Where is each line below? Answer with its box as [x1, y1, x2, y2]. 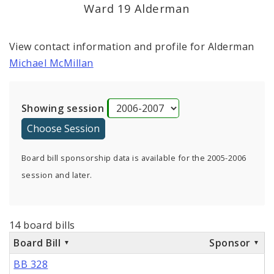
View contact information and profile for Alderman [9, 40, 254, 54]
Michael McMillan [9, 56, 94, 70]
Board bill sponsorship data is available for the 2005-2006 [21, 152, 246, 164]
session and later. [21, 169, 92, 181]
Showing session [21, 102, 105, 116]
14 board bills [9, 218, 75, 232]
